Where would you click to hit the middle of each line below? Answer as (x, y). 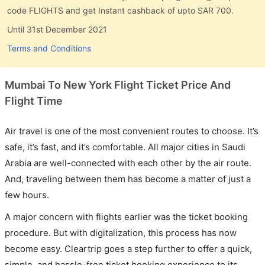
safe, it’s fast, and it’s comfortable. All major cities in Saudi (125, 147)
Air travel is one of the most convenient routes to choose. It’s (132, 131)
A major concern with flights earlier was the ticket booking (126, 217)
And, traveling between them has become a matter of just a (128, 179)
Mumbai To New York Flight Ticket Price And (118, 85)
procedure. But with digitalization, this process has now (121, 233)
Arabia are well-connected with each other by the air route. (128, 163)
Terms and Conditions (49, 48)
